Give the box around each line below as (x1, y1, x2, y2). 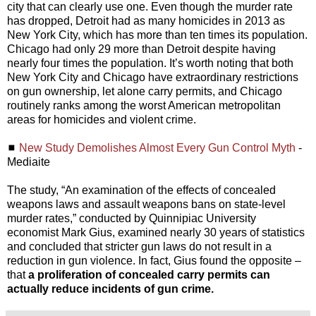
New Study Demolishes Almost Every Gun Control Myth (19, 141, 296, 154)
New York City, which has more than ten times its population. (7, 28, 308, 41)
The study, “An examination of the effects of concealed (7, 183, 276, 196)
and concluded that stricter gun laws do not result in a (7, 240, 272, 253)
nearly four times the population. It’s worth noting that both (7, 56, 293, 69)
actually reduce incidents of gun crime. (7, 282, 214, 295)
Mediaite (7, 155, 50, 168)
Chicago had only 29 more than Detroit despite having (7, 42, 276, 55)
